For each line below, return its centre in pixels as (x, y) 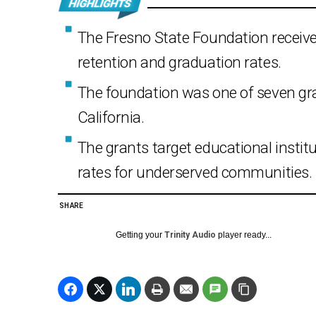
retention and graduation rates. (179, 62)
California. (111, 117)
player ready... (244, 235)
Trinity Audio (190, 235)
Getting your (140, 235)
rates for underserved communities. (195, 172)
